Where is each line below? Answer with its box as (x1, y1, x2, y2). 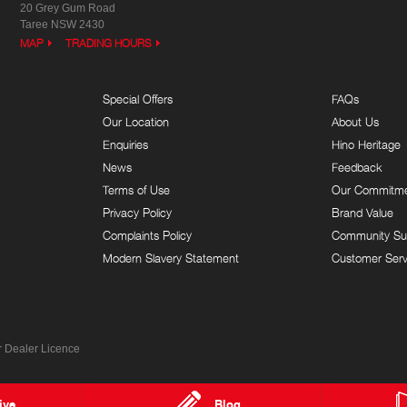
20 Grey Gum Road (19, 2, 115, 15)
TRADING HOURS (65, 36, 153, 50)
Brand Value (332, 205, 394, 220)
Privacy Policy (102, 205, 172, 220)
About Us (332, 114, 380, 129)
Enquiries (102, 137, 148, 152)
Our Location (102, 114, 169, 129)
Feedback (332, 160, 383, 174)
